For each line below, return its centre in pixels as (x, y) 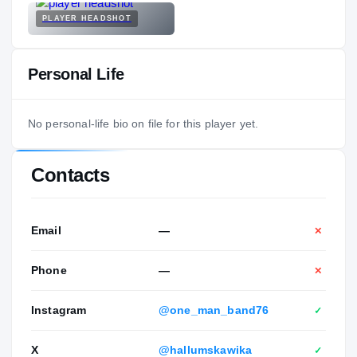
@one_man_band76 (214, 310)
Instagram (59, 310)
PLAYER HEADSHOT (87, 19)
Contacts (71, 175)
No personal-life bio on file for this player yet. (143, 124)
